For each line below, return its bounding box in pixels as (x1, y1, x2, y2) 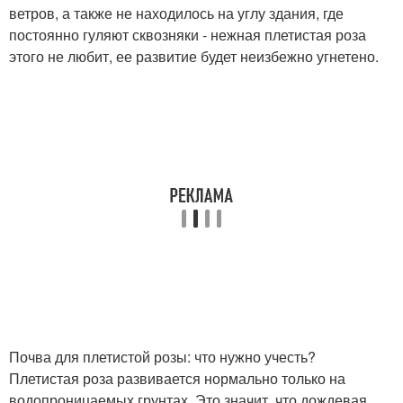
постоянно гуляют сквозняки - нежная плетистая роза (9, 24, 366, 46)
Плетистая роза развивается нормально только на (9, 368, 345, 390)
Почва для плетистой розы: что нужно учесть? (9, 346, 316, 368)
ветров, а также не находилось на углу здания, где (9, 3, 344, 24)
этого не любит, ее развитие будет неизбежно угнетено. (9, 46, 379, 67)
